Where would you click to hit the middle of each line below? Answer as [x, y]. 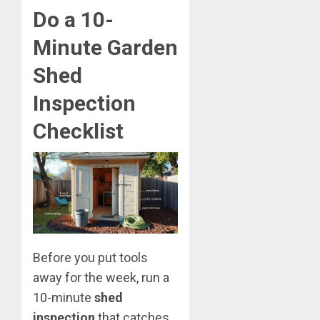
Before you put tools [90, 258]
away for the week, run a [101, 278]
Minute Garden [105, 48]
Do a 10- [73, 20]
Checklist [78, 131]
